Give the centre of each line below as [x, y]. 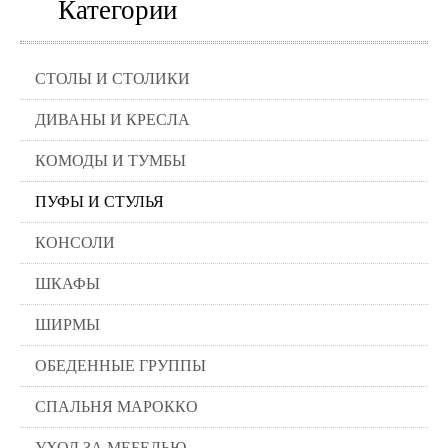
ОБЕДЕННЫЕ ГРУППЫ [120, 365]
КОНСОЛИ [75, 242]
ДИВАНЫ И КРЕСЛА [112, 119]
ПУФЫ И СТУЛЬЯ [99, 201]
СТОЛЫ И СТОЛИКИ [112, 78]
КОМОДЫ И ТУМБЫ [110, 160]
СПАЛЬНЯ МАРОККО [116, 406]
